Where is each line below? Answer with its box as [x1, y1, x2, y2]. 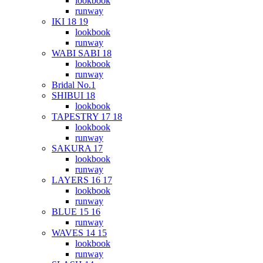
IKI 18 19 [52, 16, 88, 26]
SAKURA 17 [52, 143, 103, 153]
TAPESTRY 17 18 [52, 112, 122, 122]
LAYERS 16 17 [52, 175, 112, 185]
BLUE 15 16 [52, 207, 100, 217]
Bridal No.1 [52, 80, 96, 90]
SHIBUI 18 [52, 90, 95, 100]
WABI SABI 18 [52, 48, 112, 58]
